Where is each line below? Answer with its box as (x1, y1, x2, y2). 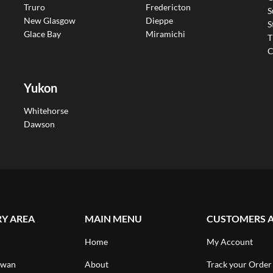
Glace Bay (24, 28, 61, 39)
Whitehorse (24, 105, 68, 116)
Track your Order (207, 259, 272, 270)
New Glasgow (24, 15, 76, 26)
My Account (207, 236, 253, 247)
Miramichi (146, 28, 185, 39)
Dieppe (146, 15, 173, 26)
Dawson (24, 119, 55, 130)
